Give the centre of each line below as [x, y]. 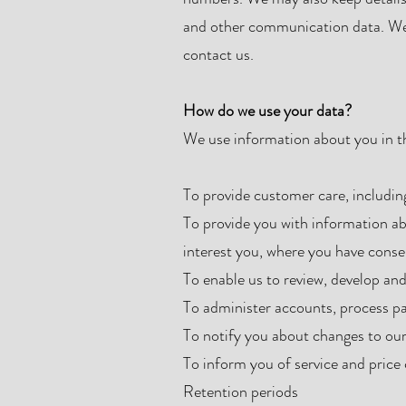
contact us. [218, 54]
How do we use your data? [267, 111]
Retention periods [241, 391]
